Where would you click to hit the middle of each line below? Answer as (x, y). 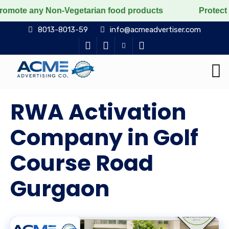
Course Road (82, 163)
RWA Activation (98, 112)
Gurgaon (60, 189)
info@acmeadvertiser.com (155, 30)
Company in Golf (104, 138)
